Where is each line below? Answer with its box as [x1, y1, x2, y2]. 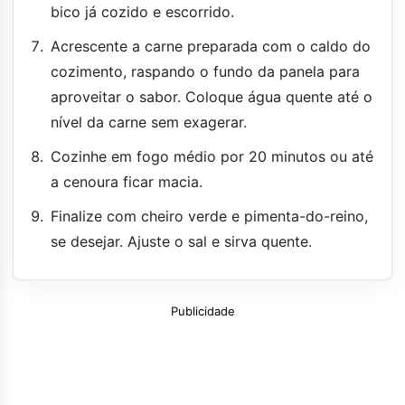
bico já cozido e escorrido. [51, 2, 234, 21]
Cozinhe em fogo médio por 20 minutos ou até [51, 146, 373, 165]
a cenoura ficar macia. [51, 172, 202, 191]
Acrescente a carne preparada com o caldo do [51, 36, 371, 55]
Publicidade [170, 303, 235, 318]
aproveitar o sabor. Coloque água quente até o [51, 87, 372, 106]
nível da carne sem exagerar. [51, 112, 247, 131]
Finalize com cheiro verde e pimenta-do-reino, [51, 206, 368, 225]
